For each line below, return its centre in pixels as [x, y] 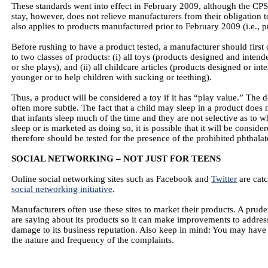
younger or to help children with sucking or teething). [112, 77]
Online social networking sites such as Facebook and [111, 179]
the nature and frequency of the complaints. [93, 240]
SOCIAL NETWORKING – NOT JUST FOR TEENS [116, 159]
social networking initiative [62, 189]
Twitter [224, 179]
